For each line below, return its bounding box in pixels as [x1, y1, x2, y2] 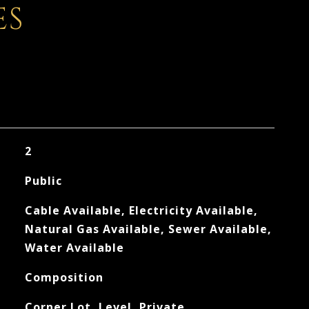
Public [24, 173, 62, 188]
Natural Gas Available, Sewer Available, [24, 221, 272, 237]
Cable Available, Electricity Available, [24, 203, 258, 218]
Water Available [24, 240, 124, 255]
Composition [24, 270, 103, 285]
